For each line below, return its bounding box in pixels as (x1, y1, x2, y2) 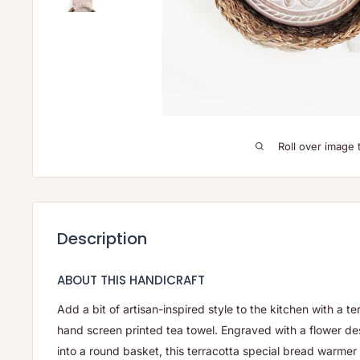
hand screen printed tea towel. (57, 323, 221, 337)
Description (57, 227, 147, 250)
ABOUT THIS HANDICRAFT (57, 271, 205, 288)
